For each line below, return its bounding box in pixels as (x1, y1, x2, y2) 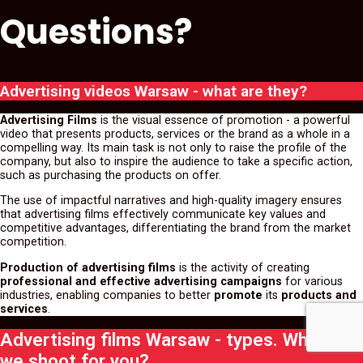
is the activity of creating (176, 260, 310, 275)
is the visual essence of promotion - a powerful (97, 113, 350, 128)
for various (282, 274, 343, 288)
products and (278, 288, 357, 302)
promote (214, 288, 263, 302)
